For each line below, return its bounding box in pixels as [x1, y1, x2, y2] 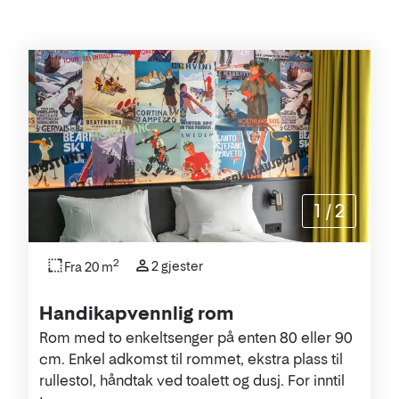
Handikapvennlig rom [39, 302, 233, 324]
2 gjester [151, 257, 203, 273]
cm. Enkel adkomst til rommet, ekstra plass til [39, 349, 343, 368]
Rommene [28, 82, 156, 111]
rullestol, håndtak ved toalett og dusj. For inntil [39, 370, 345, 389]
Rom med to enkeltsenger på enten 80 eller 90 [39, 328, 353, 346]
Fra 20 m [64, 258, 113, 274]
